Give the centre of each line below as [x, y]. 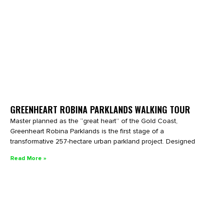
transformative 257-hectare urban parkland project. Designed [103, 141]
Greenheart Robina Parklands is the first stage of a [87, 131]
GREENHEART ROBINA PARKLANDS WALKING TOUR [100, 109]
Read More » [28, 158]
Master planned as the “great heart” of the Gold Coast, [94, 121]
